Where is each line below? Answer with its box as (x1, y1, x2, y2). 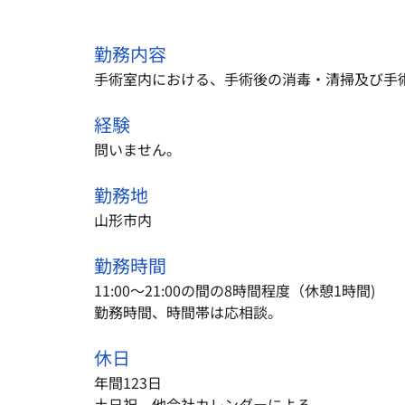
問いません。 (94, 137, 182, 160)
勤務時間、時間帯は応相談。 (94, 300, 283, 323)
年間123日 (94, 371, 163, 393)
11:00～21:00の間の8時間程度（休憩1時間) (94, 278, 376, 301)
